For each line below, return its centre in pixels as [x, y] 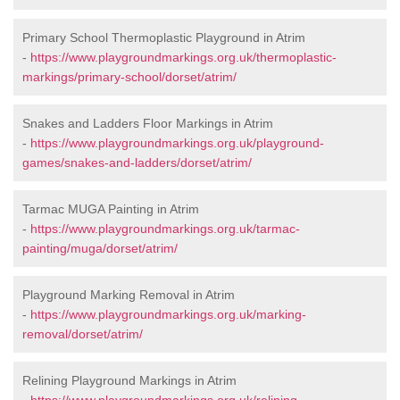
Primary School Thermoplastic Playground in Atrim [164, 38]
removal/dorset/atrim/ [83, 334]
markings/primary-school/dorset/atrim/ [129, 77]
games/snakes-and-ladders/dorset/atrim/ [137, 163]
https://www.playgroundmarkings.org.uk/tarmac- [165, 229]
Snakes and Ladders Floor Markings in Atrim [148, 124]
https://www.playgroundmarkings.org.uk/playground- [177, 143]
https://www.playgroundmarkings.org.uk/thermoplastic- [183, 58]
